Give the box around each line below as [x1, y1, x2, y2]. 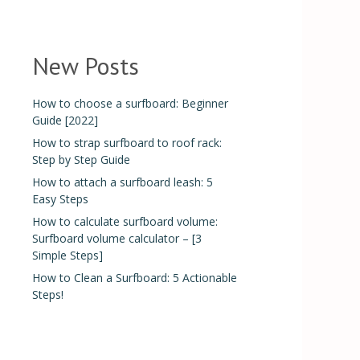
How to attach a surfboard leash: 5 [32, 174, 213, 190]
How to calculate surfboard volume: [32, 214, 218, 229]
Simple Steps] [32, 247, 103, 263]
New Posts [32, 50, 139, 81]
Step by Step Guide [32, 152, 130, 167]
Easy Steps [32, 191, 88, 207]
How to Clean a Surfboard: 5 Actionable [32, 270, 237, 285]
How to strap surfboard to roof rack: [32, 135, 222, 150]
